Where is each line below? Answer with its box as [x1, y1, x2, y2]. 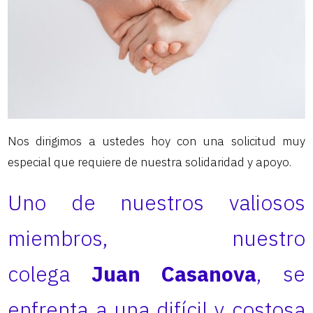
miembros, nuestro [8, 224, 305, 252]
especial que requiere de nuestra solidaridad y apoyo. [8, 154, 292, 170]
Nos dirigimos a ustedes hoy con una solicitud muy [8, 133, 305, 149]
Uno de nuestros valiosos [8, 188, 305, 216]
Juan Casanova [91, 259, 257, 287]
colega [8, 259, 92, 287]
